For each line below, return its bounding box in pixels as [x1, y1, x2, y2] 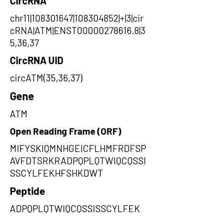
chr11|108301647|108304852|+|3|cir [10, 12, 144, 24]
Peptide [10, 184, 45, 197]
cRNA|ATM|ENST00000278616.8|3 [10, 25, 146, 36]
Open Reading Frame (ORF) [10, 125, 121, 137]
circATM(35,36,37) [10, 72, 82, 83]
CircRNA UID [10, 54, 63, 66]
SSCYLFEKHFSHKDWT [10, 167, 103, 179]
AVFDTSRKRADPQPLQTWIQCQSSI [10, 155, 146, 166]
